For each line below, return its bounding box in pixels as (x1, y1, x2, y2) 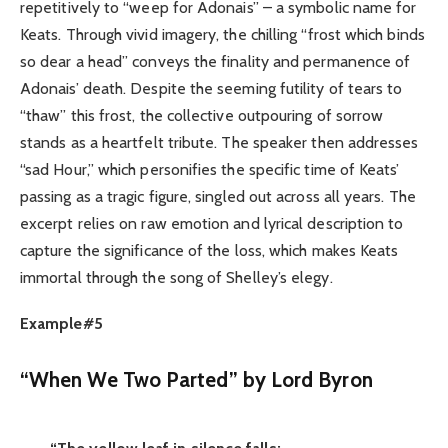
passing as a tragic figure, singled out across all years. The (20, 186, 416, 206)
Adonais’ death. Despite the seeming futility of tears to (20, 78, 403, 98)
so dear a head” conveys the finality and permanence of (20, 51, 411, 71)
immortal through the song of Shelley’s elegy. (20, 267, 333, 287)
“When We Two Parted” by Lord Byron (20, 366, 373, 392)
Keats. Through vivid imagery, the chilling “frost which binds (20, 24, 425, 44)
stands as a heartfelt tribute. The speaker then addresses (20, 132, 419, 152)
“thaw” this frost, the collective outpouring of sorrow (20, 105, 384, 125)
